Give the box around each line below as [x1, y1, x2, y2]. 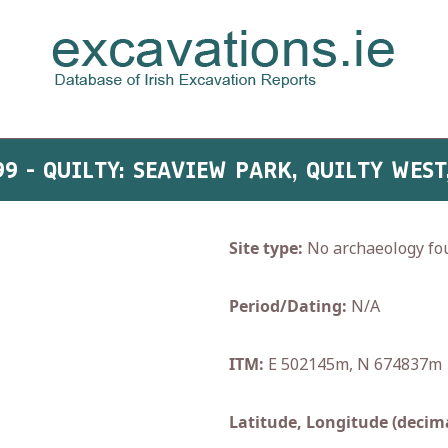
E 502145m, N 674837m [264, 353, 442, 375]
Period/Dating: [229, 295, 347, 317]
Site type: [229, 237, 303, 259]
